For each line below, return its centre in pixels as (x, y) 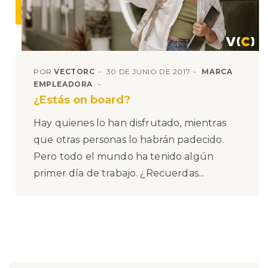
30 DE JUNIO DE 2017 (148, 71)
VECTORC (74, 71)
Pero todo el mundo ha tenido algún (124, 156)
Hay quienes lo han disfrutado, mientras (130, 123)
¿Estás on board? (82, 100)
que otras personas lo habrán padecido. (129, 139)
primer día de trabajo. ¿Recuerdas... (119, 173)
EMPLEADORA (63, 84)
